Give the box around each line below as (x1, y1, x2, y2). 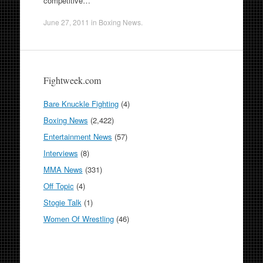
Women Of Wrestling (43, 213, 114, 224)
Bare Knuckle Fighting (43, 98, 119, 109)
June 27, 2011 (43, 17, 89, 27)
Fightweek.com (43, 74, 101, 86)
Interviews (43, 147, 78, 159)
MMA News (43, 164, 83, 175)
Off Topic (43, 180, 74, 191)
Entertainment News (43, 131, 112, 142)
